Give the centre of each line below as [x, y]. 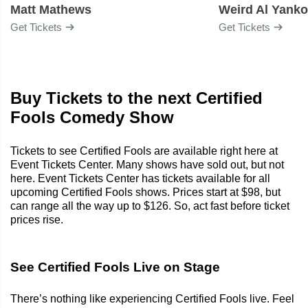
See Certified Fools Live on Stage [115, 267]
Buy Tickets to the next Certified [136, 98]
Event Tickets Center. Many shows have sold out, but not [147, 164]
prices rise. [37, 219]
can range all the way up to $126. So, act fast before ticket [150, 206]
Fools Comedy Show [92, 117]
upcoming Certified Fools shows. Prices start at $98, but [145, 192]
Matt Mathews [51, 9]
